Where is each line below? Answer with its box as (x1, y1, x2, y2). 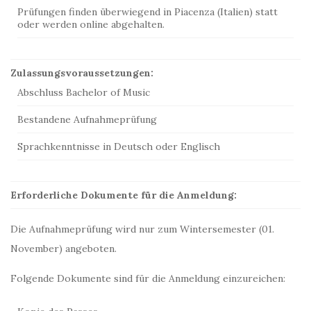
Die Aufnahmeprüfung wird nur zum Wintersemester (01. (10, 223, 274, 235)
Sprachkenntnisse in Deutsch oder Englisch (17, 140, 220, 153)
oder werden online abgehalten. (17, 18, 165, 31)
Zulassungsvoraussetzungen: (10, 67, 153, 79)
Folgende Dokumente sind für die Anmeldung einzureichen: (10, 272, 285, 285)
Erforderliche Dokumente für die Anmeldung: (10, 189, 237, 201)
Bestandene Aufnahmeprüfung (17, 113, 157, 126)
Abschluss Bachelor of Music (17, 86, 150, 99)
